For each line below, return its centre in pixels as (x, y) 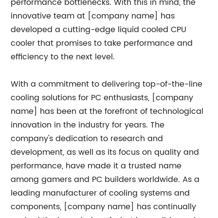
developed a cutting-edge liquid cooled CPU (99, 30)
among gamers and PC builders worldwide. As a (105, 180)
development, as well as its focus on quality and (105, 152)
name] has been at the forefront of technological (107, 111)
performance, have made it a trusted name (96, 166)
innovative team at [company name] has (93, 16)
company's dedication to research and (87, 139)
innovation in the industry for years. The (88, 125)
